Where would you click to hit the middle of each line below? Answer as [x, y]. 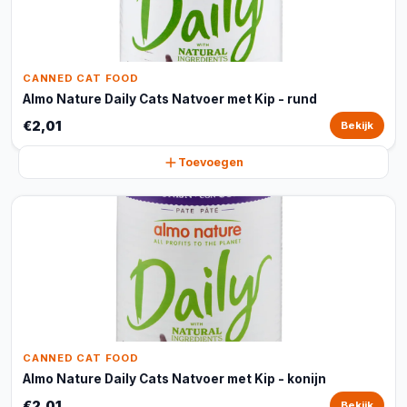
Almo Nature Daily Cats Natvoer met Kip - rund [170, 99]
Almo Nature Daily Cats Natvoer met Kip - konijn [174, 379]
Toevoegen [211, 162]
